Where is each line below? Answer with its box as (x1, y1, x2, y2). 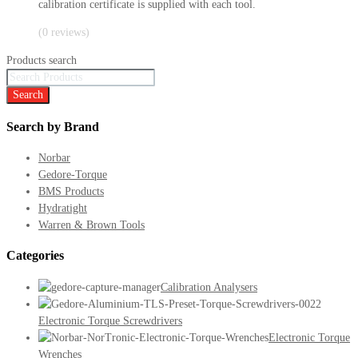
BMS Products (38, 185, 104, 197)
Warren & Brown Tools (38, 218, 145, 231)
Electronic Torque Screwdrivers (38, 314, 182, 327)
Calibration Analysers (161, 280, 257, 293)
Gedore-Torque (38, 168, 107, 181)
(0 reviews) (38, 26, 89, 39)
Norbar (38, 151, 70, 164)
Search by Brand (6, 118, 99, 134)
